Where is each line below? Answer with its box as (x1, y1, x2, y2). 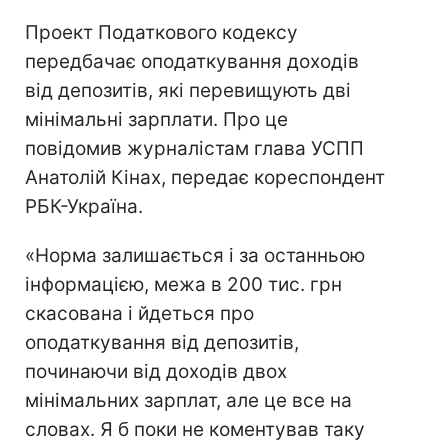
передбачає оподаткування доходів (25, 50, 359, 73)
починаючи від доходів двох (25, 360, 287, 383)
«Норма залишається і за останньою (25, 244, 365, 267)
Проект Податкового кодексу (25, 21, 298, 44)
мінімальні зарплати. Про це (25, 108, 288, 131)
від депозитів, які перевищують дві (25, 79, 351, 102)
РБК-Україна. (25, 195, 143, 218)
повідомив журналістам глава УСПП (25, 137, 364, 160)
